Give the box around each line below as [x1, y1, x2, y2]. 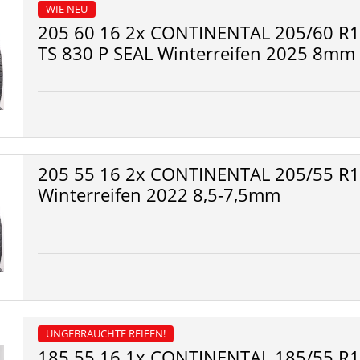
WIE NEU [46, 2, 88, 16]
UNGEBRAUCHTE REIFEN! [46, 326, 166, 341]
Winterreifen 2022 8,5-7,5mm [38, 182, 280, 207]
